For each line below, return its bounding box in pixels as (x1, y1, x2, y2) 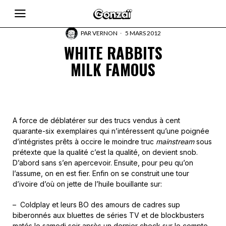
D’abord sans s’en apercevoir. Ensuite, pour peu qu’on (13, 158, 193, 167)
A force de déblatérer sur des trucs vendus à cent (13, 116, 180, 125)
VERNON (92, 29, 118, 37)
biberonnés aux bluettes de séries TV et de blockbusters (13, 211, 204, 219)
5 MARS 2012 (124, 29, 161, 37)
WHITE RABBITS (64, 41, 162, 64)
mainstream (156, 137, 196, 146)
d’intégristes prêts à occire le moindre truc (13, 137, 156, 146)
